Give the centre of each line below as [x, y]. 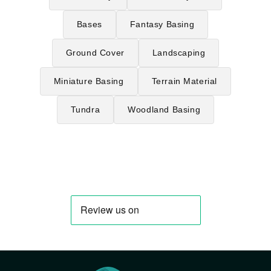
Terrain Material [184, 81]
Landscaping [179, 52]
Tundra [85, 109]
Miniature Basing [89, 81]
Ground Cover [95, 52]
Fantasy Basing [162, 24]
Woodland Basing [164, 109]
